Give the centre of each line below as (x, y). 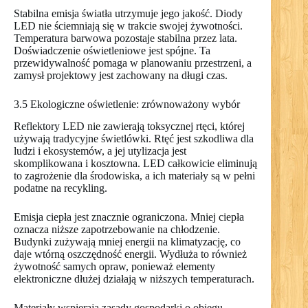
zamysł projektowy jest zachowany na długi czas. (121, 75)
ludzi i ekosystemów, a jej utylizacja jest (100, 151)
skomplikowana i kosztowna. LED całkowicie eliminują (135, 164)
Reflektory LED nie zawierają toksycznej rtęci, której (129, 126)
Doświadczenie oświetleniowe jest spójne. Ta (112, 50)
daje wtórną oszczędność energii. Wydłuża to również (130, 254)
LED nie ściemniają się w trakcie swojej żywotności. (128, 25)
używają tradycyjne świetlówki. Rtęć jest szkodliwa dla (134, 139)
